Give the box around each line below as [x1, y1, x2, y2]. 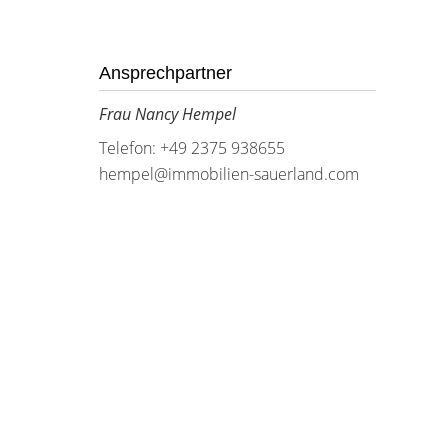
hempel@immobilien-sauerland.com [98, 163, 359, 185]
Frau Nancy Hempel [98, 103, 236, 125]
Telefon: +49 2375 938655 [98, 137, 285, 159]
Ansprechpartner [98, 63, 232, 83]
